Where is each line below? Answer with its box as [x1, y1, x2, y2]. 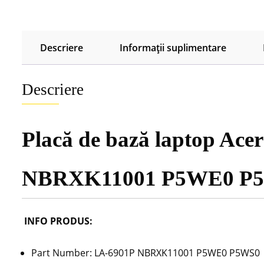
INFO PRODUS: [22, 214, 93, 228]
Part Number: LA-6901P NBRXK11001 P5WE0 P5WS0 [31, 246, 260, 260]
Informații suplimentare [120, 41, 226, 55]
